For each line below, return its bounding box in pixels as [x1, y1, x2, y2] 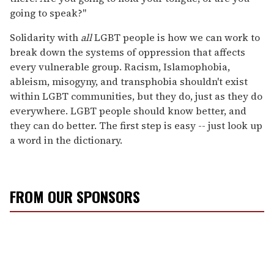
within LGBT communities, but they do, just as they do [10, 89, 262, 103]
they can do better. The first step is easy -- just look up [10, 119, 262, 133]
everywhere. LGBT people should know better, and [10, 104, 246, 118]
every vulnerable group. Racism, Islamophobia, [10, 60, 230, 74]
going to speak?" [10, 6, 86, 20]
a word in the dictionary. [10, 133, 122, 147]
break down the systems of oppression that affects [10, 45, 245, 59]
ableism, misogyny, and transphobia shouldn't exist [10, 75, 248, 89]
